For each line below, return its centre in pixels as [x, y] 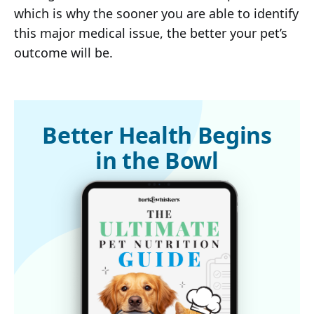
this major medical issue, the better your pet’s [151, 33]
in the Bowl [157, 160]
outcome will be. [63, 53]
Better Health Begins [157, 135]
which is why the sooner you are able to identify [156, 14]
